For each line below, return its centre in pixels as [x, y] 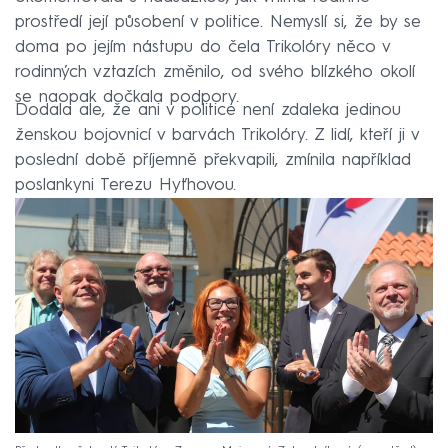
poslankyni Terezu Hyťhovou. [125, 185]
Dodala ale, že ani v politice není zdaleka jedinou [208, 110]
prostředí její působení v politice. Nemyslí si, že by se [218, 22]
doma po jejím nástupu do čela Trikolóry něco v [202, 47]
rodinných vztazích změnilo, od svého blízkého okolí [215, 72]
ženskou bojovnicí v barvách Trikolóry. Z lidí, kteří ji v [217, 135]
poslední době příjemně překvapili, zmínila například [213, 160]
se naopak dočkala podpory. [127, 97]
